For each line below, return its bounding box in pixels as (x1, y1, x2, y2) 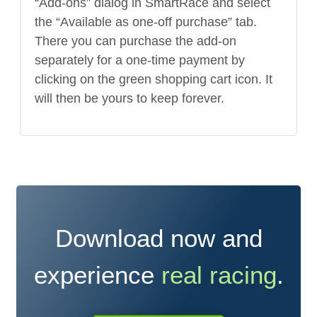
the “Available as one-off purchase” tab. (35, 15, 257, 30)
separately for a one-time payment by (35, 53, 245, 68)
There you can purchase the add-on (35, 34, 236, 49)
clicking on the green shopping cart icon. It (35, 72, 272, 87)
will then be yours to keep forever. (35, 91, 224, 106)
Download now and (54, 224, 263, 253)
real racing (161, 261, 277, 289)
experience (33, 261, 161, 289)
